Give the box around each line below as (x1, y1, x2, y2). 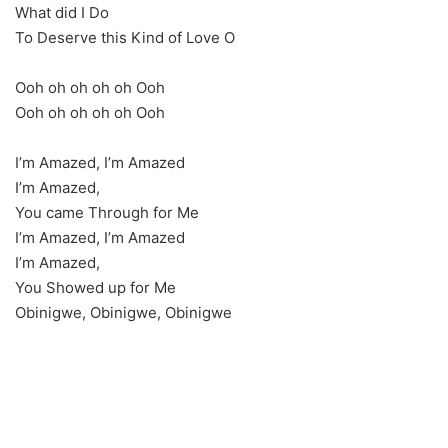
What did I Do (15, 3, 109, 23)
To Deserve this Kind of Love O (15, 28, 235, 48)
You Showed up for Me (15, 278, 176, 298)
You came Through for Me (15, 203, 199, 223)
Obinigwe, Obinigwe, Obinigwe (15, 303, 232, 323)
